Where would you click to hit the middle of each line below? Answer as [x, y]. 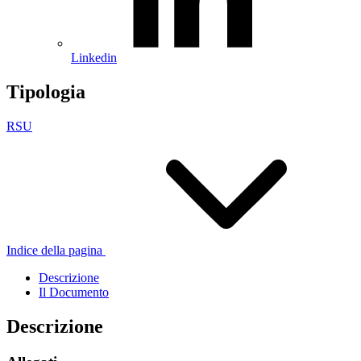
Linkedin [94, 58]
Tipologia [46, 91]
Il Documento [74, 292]
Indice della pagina [54, 250]
